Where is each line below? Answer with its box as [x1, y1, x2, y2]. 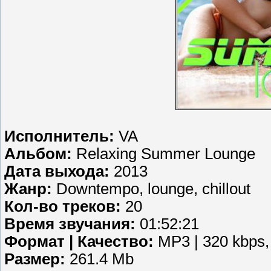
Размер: [4, 250, 70, 268]
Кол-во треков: [4, 198, 125, 215]
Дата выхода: [4, 163, 114, 180]
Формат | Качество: [4, 233, 158, 250]
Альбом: [4, 145, 76, 163]
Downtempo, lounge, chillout [56, 180, 250, 198]
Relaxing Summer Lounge [76, 145, 255, 163]
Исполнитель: [4, 128, 119, 145]
